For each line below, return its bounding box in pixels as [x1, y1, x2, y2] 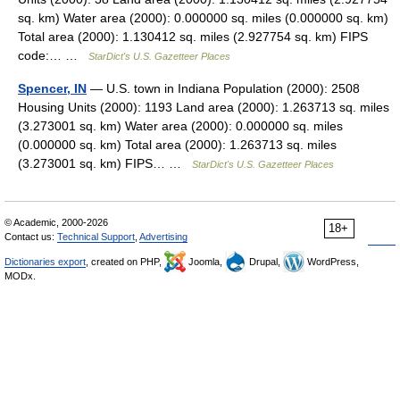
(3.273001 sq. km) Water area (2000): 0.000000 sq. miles [18, 119, 343, 133]
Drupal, [246, 256, 283, 267]
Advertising [139, 231, 187, 242]
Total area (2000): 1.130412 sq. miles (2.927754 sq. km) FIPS [18, 29, 368, 44]
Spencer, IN [18, 81, 87, 96]
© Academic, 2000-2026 [4, 217, 108, 228]
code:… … [18, 48, 88, 62]
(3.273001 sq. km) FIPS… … [18, 156, 192, 171]
